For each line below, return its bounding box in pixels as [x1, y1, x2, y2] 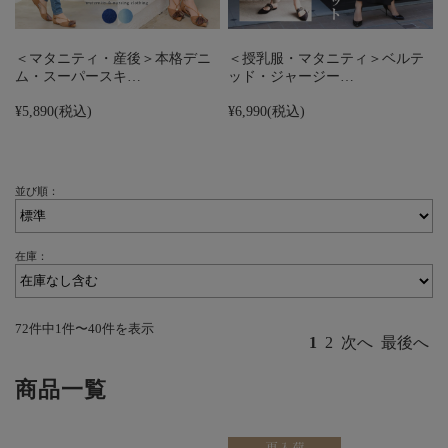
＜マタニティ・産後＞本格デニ [15, 49, 211, 66]
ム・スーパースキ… [15, 67, 141, 84]
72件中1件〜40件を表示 [15, 321, 154, 336]
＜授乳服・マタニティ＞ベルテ [228, 49, 425, 66]
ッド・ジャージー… [228, 67, 355, 84]
